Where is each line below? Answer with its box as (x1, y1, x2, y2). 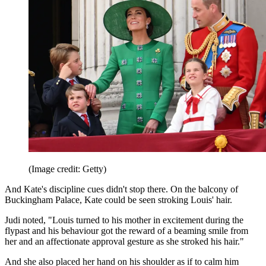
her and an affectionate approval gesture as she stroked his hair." (5, 236, 244, 247)
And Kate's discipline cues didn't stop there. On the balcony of (5, 184, 238, 195)
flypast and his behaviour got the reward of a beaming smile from (5, 226, 248, 236)
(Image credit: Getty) (28, 164, 106, 175)
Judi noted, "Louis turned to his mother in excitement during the (5, 215, 243, 226)
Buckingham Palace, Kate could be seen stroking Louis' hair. (5, 195, 232, 205)
